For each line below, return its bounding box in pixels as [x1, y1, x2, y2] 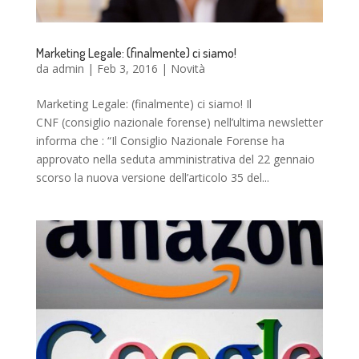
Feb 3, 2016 [96, 61, 158, 76]
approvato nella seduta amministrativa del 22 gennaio [35, 151, 315, 167]
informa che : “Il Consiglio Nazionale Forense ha [35, 133, 284, 148]
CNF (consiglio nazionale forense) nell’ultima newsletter [35, 115, 323, 130]
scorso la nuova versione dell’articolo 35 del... [35, 170, 269, 185]
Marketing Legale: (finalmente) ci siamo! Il [35, 96, 252, 111]
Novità [170, 61, 205, 76]
